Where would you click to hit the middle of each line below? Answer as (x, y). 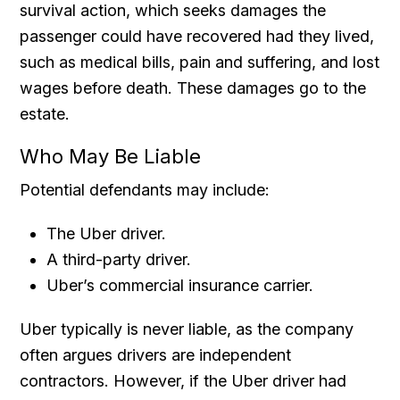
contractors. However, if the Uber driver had (183, 380)
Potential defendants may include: (145, 189)
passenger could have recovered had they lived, (197, 36)
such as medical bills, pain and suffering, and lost (200, 62)
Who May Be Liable (111, 156)
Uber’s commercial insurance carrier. (180, 285)
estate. (45, 113)
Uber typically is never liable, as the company (187, 329)
